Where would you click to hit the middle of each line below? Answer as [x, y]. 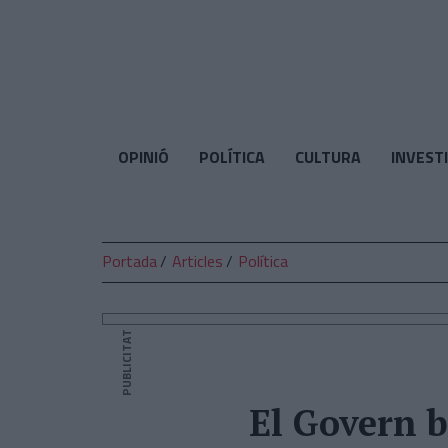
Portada [129, 261]
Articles [197, 261]
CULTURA [327, 157]
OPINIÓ [143, 157]
